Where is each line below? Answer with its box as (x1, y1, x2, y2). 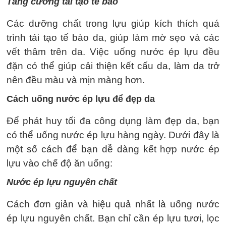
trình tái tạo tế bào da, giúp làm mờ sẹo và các (7, 32, 219, 43)
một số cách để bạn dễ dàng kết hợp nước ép (7, 143, 219, 154)
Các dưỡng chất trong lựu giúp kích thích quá (7, 18, 219, 29)
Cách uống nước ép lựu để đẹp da (7, 93, 155, 104)
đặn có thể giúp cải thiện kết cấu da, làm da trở (7, 60, 219, 71)
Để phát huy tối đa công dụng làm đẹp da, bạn (7, 115, 219, 126)
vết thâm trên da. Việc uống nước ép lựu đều (7, 46, 219, 57)
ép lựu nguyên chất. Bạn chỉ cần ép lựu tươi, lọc (7, 212, 219, 223)
